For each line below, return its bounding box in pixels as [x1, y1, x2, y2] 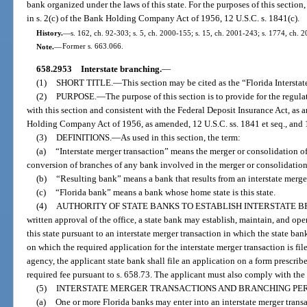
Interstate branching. [80, 63, 162, 74]
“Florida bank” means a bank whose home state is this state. [55, 186, 275, 197]
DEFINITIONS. [56, 132, 112, 143]
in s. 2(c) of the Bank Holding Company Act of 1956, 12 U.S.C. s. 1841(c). [27, 13, 300, 24]
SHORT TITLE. [56, 77, 113, 88]
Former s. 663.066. [62, 42, 123, 51]
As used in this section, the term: [120, 132, 241, 143]
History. [36, 28, 63, 37]
